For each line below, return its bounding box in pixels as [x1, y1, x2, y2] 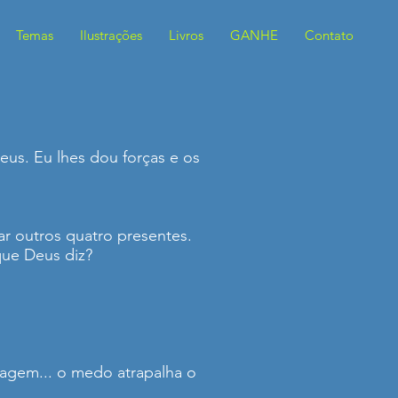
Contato [305, 27, 354, 44]
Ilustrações [80, 27, 142, 44]
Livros [169, 27, 203, 44]
